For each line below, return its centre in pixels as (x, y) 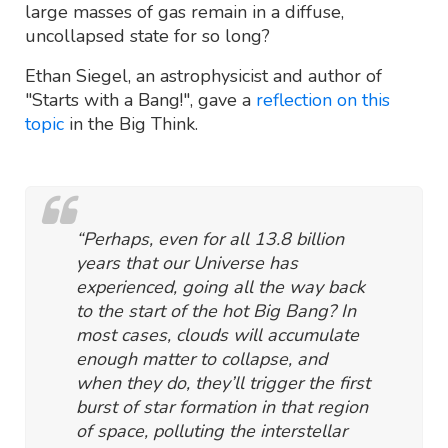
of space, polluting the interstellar (211, 431)
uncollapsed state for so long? (147, 36)
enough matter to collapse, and (201, 359)
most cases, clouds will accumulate (217, 335)
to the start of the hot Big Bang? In (216, 311)
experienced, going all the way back (220, 287)
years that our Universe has (187, 263)
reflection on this (323, 100)
